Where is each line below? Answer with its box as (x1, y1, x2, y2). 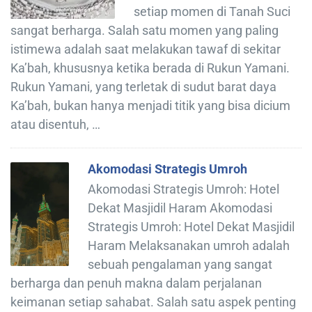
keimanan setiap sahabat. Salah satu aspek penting (10, 294, 296, 309)
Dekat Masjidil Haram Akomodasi (88, 200, 272, 215)
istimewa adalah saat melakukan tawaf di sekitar (10, 41, 281, 56)
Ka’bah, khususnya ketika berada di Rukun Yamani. (10, 60, 290, 75)
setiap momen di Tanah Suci (134, 3, 290, 19)
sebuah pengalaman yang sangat (88, 256, 272, 272)
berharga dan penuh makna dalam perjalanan (10, 275, 262, 290)
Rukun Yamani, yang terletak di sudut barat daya (10, 79, 276, 94)
